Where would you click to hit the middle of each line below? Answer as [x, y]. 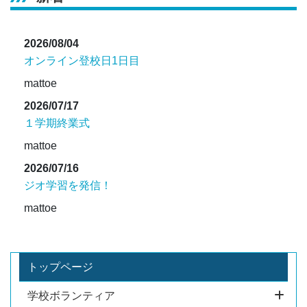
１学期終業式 [57, 123]
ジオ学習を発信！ [68, 185]
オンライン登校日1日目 [82, 60]
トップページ [60, 267]
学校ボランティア [71, 295]
